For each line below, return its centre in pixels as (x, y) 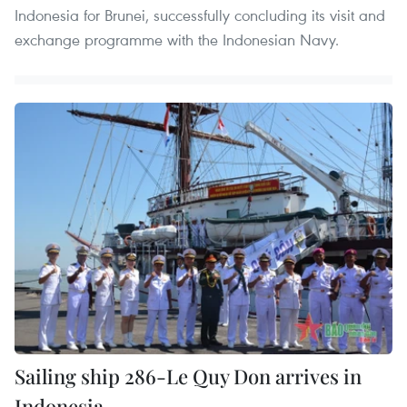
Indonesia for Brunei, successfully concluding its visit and (200, 15)
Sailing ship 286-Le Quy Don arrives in (188, 377)
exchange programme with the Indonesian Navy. (177, 39)
